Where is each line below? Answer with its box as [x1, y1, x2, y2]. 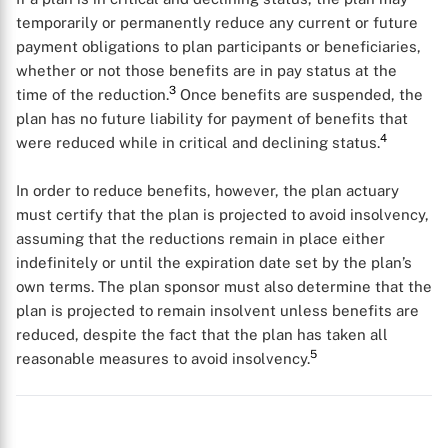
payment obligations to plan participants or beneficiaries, [16, 38, 421, 55]
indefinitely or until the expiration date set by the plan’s [16, 254, 412, 271]
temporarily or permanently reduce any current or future [16, 14, 418, 31]
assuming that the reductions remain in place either [16, 230, 385, 247]
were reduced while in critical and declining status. [16, 134, 380, 151]
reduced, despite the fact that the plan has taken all [16, 326, 388, 343]
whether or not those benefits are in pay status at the [16, 62, 397, 79]
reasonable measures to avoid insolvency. [16, 350, 310, 367]
